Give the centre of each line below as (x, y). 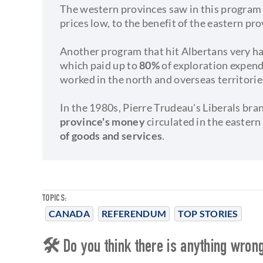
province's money (102, 121)
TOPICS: (55, 199)
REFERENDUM (134, 213)
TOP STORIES (208, 213)
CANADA (69, 213)
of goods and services (111, 135)
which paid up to (100, 65)
